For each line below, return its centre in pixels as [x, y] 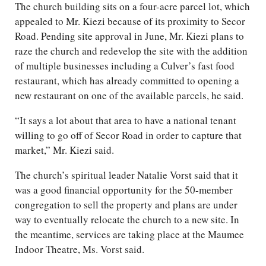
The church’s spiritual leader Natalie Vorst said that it [126, 175]
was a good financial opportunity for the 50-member [124, 190]
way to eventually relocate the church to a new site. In [127, 220]
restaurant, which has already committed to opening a [127, 81]
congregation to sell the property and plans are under [126, 205]
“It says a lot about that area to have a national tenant [126, 121]
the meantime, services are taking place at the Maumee [129, 235]
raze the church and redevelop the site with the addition [131, 51]
